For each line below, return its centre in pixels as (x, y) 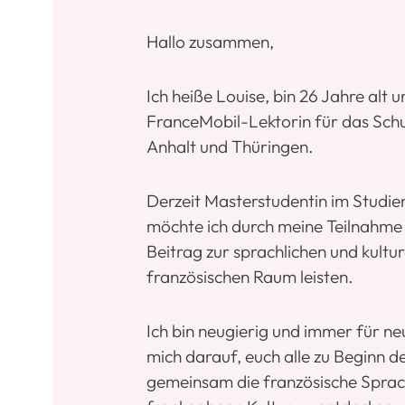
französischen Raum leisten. (250, 276)
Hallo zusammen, (210, 41)
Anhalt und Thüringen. (230, 146)
